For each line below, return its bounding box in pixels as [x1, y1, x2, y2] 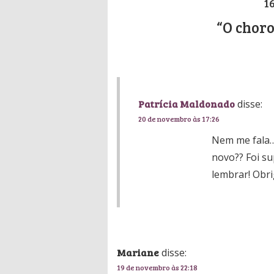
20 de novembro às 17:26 [138, 113, 220, 124]
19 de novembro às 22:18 [117, 262, 198, 272]
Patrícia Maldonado [138, 97, 235, 110]
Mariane [117, 245, 159, 259]
